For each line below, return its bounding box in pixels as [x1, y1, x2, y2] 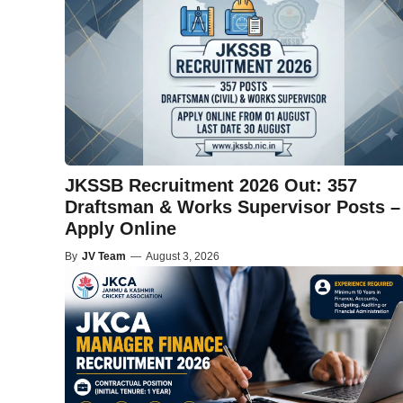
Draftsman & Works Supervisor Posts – [65, 197, 400, 218]
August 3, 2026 [146, 250, 219, 264]
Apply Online [65, 219, 176, 239]
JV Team [82, 250, 126, 264]
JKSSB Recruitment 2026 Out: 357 [65, 175, 357, 196]
